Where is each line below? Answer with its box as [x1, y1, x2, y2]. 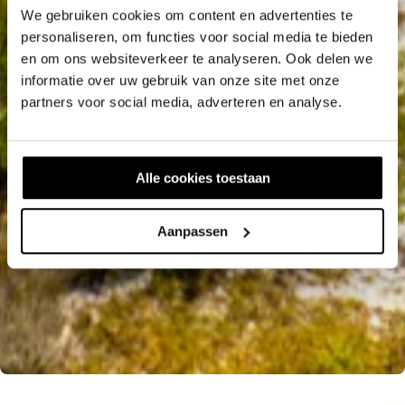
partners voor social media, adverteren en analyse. [21, 94, 342, 110]
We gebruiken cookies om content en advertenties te [21, 7, 353, 24]
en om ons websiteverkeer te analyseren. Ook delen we [21, 51, 372, 67]
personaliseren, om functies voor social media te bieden [21, 29, 373, 45]
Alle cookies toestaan [135, 170, 270, 186]
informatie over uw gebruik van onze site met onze [21, 72, 340, 89]
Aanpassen [156, 222, 228, 239]
